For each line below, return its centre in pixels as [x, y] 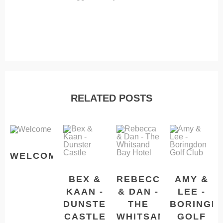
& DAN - [138, 192]
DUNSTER [88, 204]
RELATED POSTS [111, 98]
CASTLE [85, 217]
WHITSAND [145, 217]
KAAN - [85, 192]
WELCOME [37, 156]
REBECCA [142, 179]
